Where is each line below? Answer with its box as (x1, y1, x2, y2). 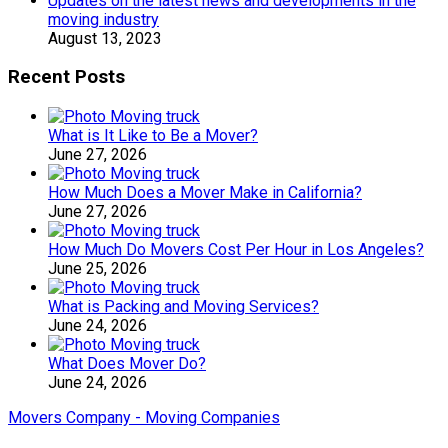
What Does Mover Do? (48, 353, 206, 373)
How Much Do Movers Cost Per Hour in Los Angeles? (48, 239, 424, 259)
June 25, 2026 (48, 258, 147, 278)
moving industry (48, 9, 159, 29)
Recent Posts (8, 66, 125, 89)
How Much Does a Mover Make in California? (48, 182, 362, 202)
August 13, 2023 (48, 28, 162, 48)
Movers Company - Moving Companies (8, 407, 280, 427)
